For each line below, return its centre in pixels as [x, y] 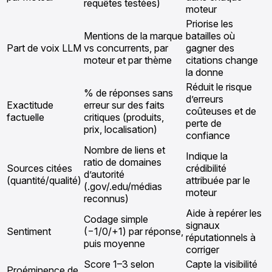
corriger [202, 249]
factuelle [25, 117]
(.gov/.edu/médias [123, 186]
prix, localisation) [121, 129]
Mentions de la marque [133, 36]
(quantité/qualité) [44, 180]
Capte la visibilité [222, 264]
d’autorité [104, 174]
